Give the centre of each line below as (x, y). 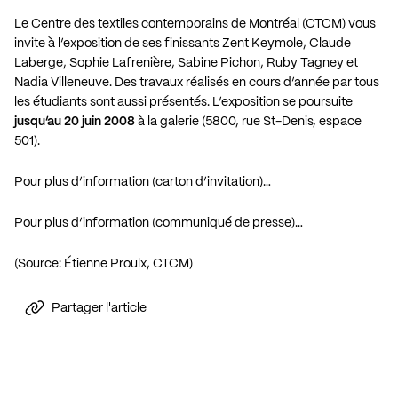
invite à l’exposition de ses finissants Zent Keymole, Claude (183, 44)
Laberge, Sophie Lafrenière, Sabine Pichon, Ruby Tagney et (186, 64)
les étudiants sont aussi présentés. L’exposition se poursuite (183, 103)
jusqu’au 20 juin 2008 (75, 122)
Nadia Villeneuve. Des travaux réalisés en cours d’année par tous (197, 83)
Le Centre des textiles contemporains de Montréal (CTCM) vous (195, 24)
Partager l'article (99, 308)
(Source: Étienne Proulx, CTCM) (103, 264)
